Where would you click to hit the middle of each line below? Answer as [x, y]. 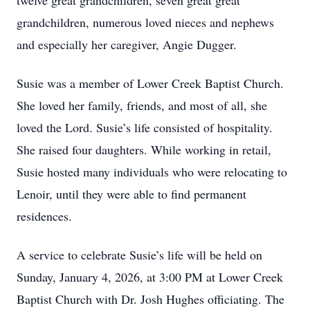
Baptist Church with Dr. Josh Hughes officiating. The [151, 299]
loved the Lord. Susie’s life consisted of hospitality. [145, 127]
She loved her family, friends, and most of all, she [142, 105]
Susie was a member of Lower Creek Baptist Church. [150, 83]
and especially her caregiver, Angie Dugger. [127, 44]
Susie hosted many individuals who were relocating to [152, 172]
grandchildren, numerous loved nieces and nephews [145, 22]
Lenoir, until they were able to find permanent [131, 194]
